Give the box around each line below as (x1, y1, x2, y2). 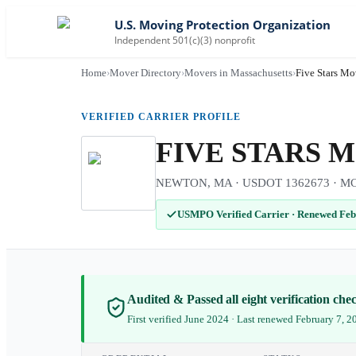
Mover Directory (110, 67, 181, 79)
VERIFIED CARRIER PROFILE (81, 111, 241, 122)
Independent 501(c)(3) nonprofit (114, 33, 255, 47)
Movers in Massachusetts (184, 67, 292, 79)
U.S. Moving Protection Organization (114, 17, 331, 33)
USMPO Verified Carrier (177, 208, 292, 220)
